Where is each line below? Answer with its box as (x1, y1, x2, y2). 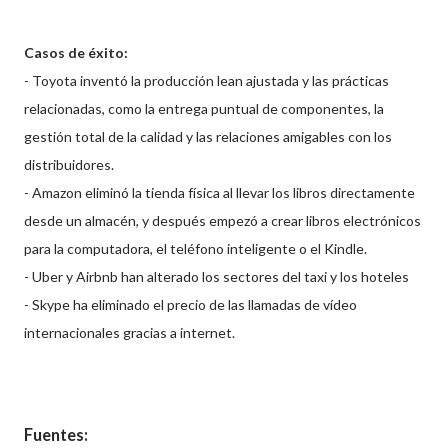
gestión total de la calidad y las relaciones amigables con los (24, 127, 392, 145)
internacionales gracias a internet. (24, 323, 235, 341)
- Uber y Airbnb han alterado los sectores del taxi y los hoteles (24, 267, 409, 285)
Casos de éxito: (24, 43, 131, 61)
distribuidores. (24, 155, 117, 173)
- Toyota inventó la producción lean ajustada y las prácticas (24, 71, 389, 89)
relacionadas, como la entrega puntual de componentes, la (24, 99, 384, 117)
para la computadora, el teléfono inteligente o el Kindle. (24, 239, 370, 257)
